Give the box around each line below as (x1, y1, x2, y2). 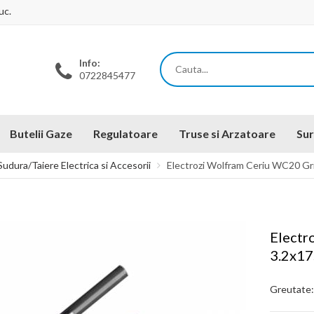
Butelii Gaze (10, 127, 72, 140)
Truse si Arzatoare (179, 127, 275, 140)
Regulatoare (93, 127, 158, 140)
